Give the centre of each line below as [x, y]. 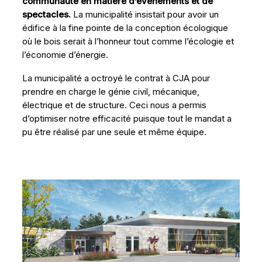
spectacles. [46, 15]
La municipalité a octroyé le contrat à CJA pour [116, 78]
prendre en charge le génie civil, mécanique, [111, 92]
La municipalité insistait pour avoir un [144, 15]
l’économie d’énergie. [65, 55]
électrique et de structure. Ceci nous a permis [114, 105]
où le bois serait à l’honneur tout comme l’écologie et [128, 42]
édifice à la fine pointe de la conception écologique [125, 28]
